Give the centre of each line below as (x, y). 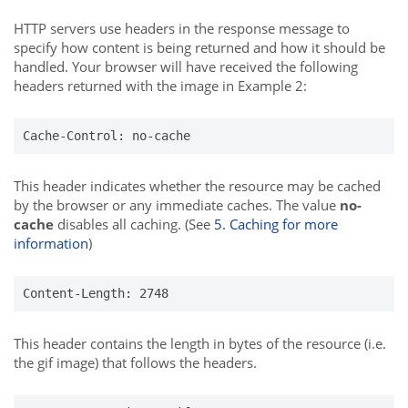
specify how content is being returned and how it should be (199, 47)
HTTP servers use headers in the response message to (182, 28)
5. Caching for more (276, 224)
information (51, 243)
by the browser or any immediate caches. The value (177, 205)
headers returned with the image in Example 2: (160, 86)
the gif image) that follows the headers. (135, 362)
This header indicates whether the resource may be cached (197, 186)
